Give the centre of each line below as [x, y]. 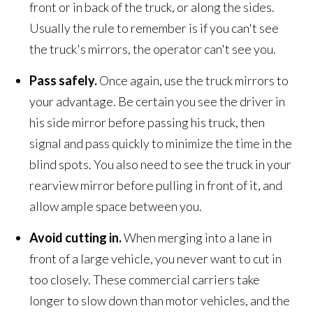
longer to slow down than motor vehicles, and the [160, 300]
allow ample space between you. [116, 206]
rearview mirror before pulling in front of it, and [156, 185]
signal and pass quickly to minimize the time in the [161, 143]
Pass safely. [64, 80]
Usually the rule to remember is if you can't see [154, 28]
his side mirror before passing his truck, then [147, 122]
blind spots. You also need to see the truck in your [161, 164]
